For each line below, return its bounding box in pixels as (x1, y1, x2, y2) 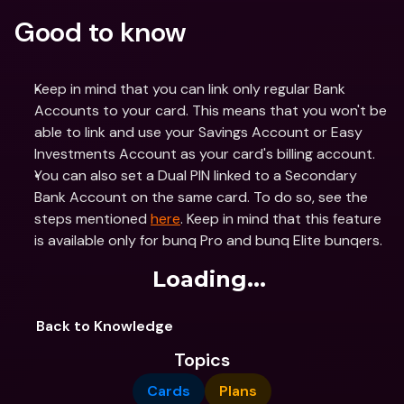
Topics (174, 348, 230, 372)
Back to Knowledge (36, 317, 173, 335)
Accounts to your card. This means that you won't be (34, 101, 387, 120)
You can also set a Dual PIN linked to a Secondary (34, 166, 357, 185)
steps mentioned (34, 209, 151, 228)
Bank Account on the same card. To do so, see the (34, 188, 368, 207)
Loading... (152, 266, 266, 292)
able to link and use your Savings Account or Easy (34, 123, 363, 142)
